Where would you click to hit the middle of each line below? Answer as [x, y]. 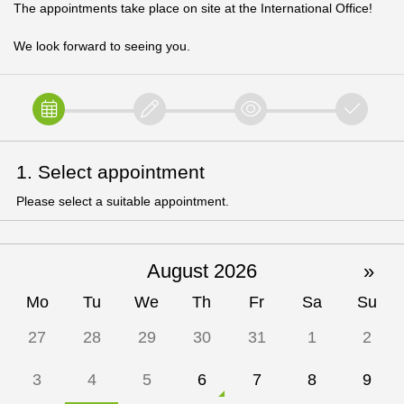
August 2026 [202, 271]
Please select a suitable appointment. [122, 201]
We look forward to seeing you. [102, 46]
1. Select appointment [110, 171]
